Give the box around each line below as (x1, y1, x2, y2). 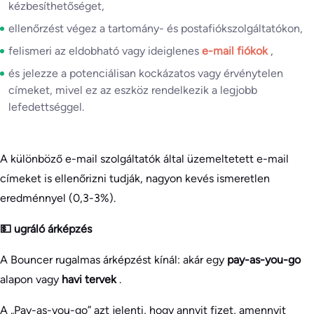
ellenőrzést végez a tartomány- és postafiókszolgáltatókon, (8, 21, 303, 35)
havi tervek (62, 272, 119, 286)
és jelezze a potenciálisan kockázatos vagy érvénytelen (8, 66, 283, 80)
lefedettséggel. (8, 100, 84, 114)
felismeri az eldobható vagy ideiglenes (8, 43, 202, 57)
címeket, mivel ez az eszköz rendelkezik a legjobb (8, 83, 257, 97)
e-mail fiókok (202, 43, 271, 57)
